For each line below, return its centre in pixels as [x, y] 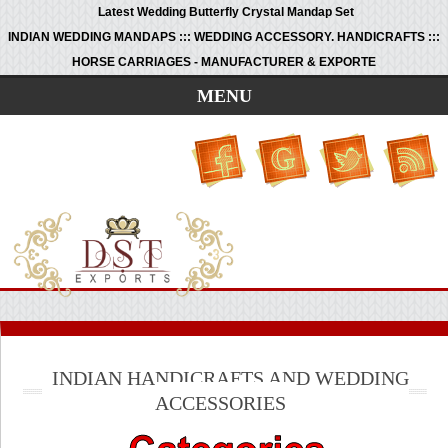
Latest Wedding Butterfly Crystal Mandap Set [225, 12]
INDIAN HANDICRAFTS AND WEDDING [230, 378]
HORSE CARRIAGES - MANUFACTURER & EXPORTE [224, 62]
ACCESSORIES [220, 403]
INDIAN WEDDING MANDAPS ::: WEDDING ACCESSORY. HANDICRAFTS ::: [224, 37]
